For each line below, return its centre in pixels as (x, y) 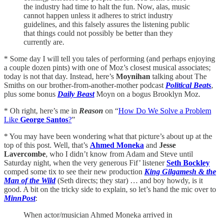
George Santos (44, 119)
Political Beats (188, 85)
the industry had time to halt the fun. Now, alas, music (107, 6)
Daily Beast (76, 94)
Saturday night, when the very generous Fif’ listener (85, 163)
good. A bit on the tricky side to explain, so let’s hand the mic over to (110, 189)
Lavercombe (25, 154)
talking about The (179, 76)
